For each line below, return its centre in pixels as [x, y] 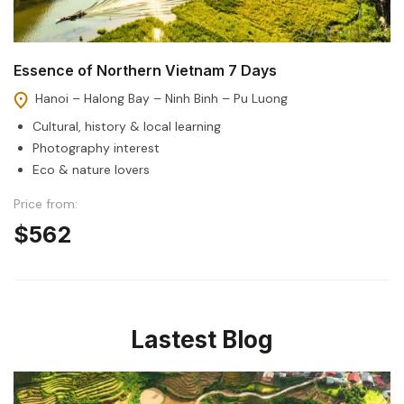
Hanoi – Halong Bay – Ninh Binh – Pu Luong [161, 98]
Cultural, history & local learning [127, 126]
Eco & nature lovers [91, 169]
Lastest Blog [202, 339]
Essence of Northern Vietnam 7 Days [145, 70]
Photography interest [96, 147]
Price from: [46, 203]
